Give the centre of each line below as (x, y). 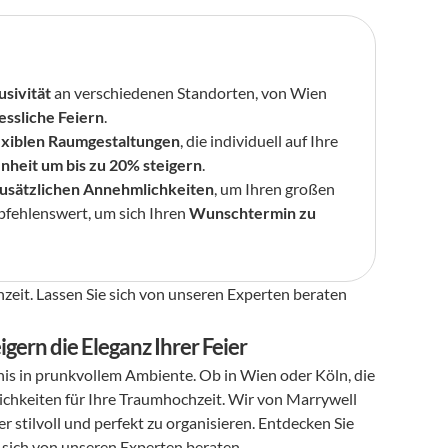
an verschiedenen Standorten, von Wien (189, 92)
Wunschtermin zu (253, 212)
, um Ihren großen (275, 188)
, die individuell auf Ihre (259, 140)
